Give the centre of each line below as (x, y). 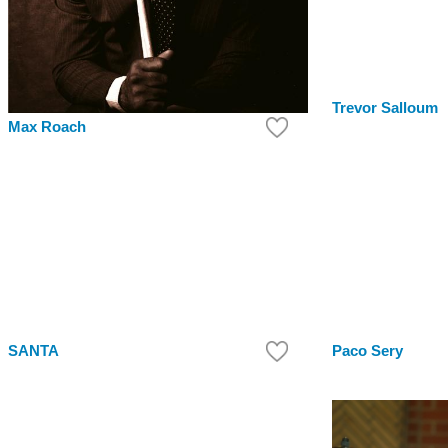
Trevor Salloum (385, 108)
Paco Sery (367, 351)
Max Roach (47, 127)
